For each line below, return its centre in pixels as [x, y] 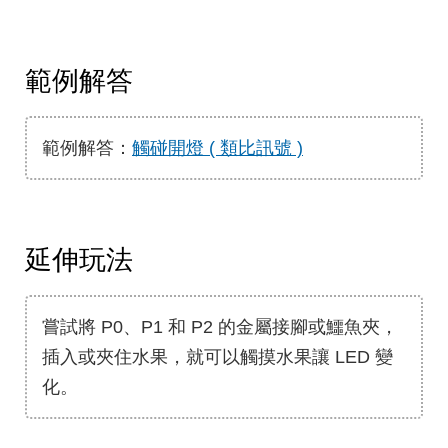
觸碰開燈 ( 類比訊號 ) [217, 148]
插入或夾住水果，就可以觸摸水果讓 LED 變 [217, 357]
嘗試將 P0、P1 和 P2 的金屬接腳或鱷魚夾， [220, 327]
